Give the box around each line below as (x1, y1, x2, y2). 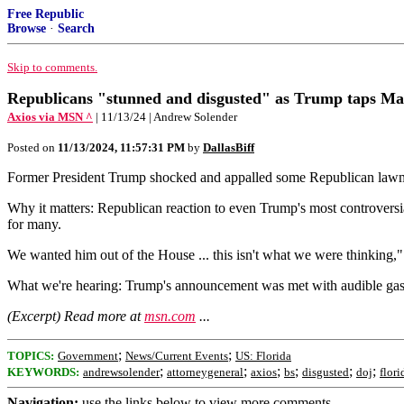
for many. (7, 216, 61, 232)
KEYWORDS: (7, 365, 79, 379)
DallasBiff (203, 141, 254, 154)
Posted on (7, 141, 58, 154)
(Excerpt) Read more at (7, 308, 144, 324)
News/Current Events (125, 349, 228, 363)
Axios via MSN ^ (7, 110, 93, 124)
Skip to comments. (7, 60, 97, 74)
